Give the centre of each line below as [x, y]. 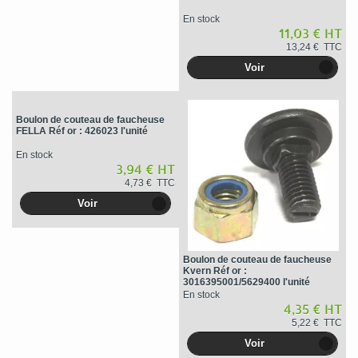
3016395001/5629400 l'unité [246, 282]
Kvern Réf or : [215, 271]
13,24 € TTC [314, 47]
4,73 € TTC [149, 183]
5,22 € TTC [316, 323]
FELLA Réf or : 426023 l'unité [82, 131]
